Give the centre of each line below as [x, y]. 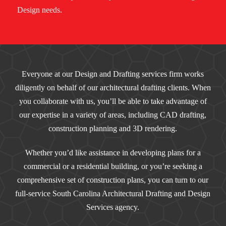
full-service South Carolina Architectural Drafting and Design [113, 193]
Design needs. [39, 10]
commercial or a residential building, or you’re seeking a [113, 166]
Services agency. [113, 207]
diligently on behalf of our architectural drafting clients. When [113, 87]
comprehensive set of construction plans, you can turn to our [113, 180]
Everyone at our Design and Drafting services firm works [113, 74]
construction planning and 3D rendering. [113, 128]
